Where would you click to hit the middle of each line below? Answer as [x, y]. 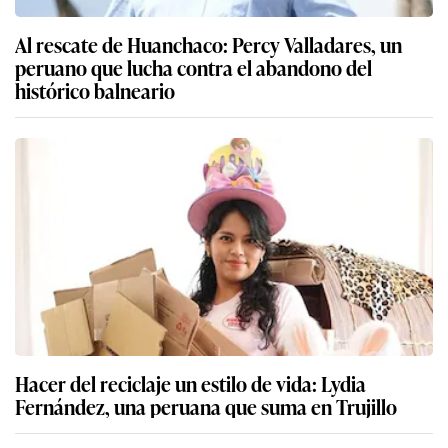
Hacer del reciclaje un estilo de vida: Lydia [190, 383]
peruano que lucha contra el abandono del [193, 67]
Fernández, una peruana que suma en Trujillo [206, 406]
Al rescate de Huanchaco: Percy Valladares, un [208, 44]
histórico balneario [95, 90]
